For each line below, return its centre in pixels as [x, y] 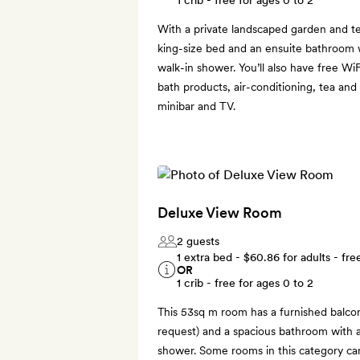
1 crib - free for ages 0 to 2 [245, 282]
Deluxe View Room [220, 212]
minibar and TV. [196, 106]
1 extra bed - [210, 257]
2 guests [198, 241]
